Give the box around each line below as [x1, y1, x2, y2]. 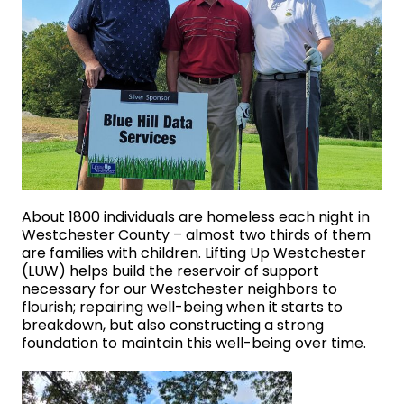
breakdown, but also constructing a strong [22, 315, 324, 336]
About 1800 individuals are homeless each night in [22, 207, 370, 228]
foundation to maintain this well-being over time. [22, 333, 366, 354]
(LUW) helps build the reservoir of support [22, 261, 319, 282]
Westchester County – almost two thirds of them [22, 225, 371, 246]
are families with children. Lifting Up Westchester [22, 243, 366, 264]
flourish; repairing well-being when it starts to [22, 297, 343, 318]
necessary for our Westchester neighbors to [22, 279, 337, 300]
